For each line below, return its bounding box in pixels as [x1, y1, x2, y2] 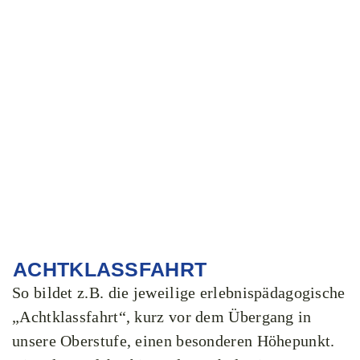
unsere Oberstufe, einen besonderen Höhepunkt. [12, 332, 335, 350]
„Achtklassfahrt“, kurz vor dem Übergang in [12, 308, 312, 325]
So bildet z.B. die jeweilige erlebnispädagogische [12, 284, 346, 301]
